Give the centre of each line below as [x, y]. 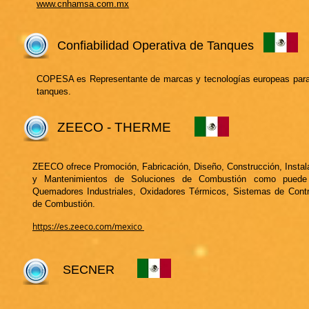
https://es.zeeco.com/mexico [88, 226]
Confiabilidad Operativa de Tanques [156, 46]
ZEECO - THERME [114, 127]
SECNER [89, 270]
